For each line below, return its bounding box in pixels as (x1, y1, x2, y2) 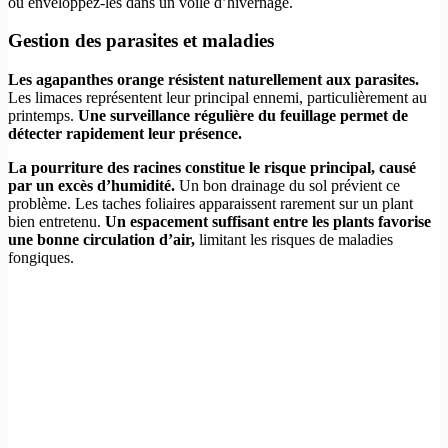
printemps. (8, 106, 78, 124)
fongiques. (8, 248, 74, 266)
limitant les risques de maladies (195, 230, 393, 248)
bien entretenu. (8, 212, 105, 230)
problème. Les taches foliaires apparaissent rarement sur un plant (8, 194, 413, 212)
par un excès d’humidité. (8, 176, 175, 194)
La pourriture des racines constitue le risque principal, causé (8, 158, 416, 176)
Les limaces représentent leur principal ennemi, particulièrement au (8, 88, 427, 106)
